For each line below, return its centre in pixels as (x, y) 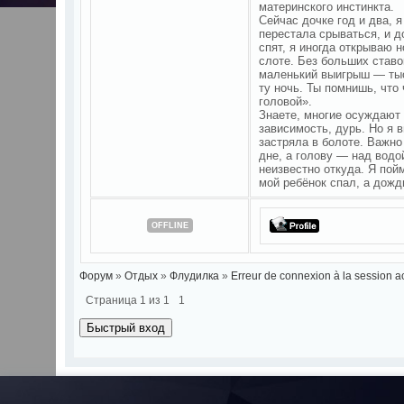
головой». (286, 101)
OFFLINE (170, 225)
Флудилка (194, 275)
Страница (112, 300)
